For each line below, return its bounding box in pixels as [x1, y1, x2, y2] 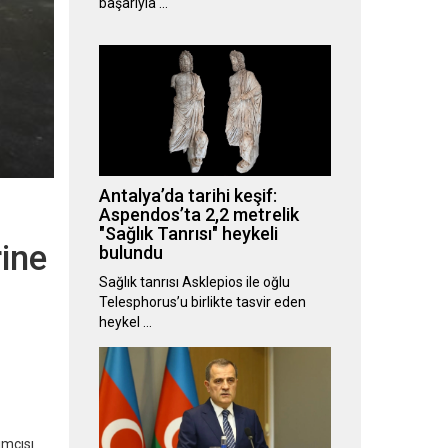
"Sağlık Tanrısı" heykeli [98, 223, 278, 245]
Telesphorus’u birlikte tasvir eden [98, 294, 306, 311]
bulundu [98, 242, 163, 264]
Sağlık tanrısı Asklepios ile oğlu [98, 274, 290, 291]
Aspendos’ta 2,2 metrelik [98, 204, 299, 226]
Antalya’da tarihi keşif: [98, 185, 277, 207]
